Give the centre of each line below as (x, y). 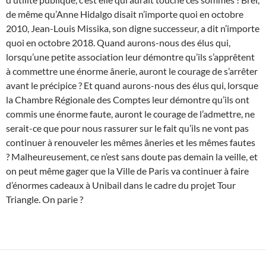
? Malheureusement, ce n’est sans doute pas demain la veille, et (132, 157)
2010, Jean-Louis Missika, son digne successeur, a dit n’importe (133, 28)
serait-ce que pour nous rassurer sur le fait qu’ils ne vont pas (127, 128)
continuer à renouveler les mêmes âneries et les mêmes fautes (131, 142)
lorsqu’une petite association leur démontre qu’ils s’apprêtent (130, 57)
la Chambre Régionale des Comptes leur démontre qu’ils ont (128, 100)
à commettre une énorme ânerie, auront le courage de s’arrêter (132, 71)
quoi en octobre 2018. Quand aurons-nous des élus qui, (118, 43)
